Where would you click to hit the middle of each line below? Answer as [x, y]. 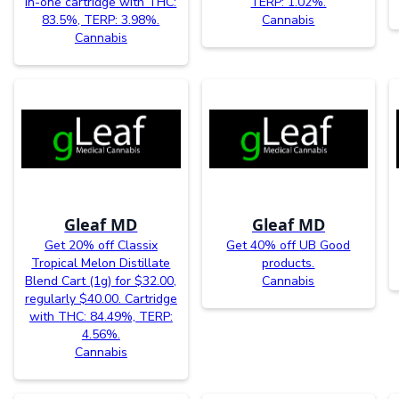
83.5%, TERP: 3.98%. [101, 20]
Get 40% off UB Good [289, 245]
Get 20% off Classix [101, 245]
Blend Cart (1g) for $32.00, [101, 281]
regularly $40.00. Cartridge [101, 298]
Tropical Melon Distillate [101, 263]
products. [289, 263]
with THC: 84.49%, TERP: [101, 316]
